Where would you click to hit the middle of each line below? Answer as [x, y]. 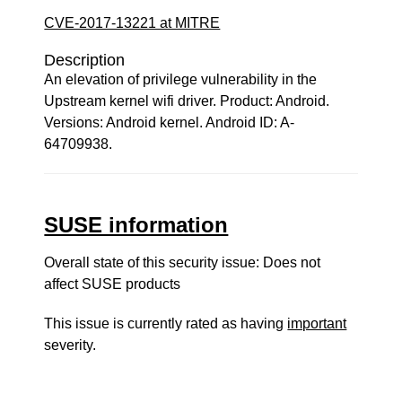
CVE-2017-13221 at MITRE [132, 23]
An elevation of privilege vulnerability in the [181, 79]
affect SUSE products [113, 284]
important [317, 323]
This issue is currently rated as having [166, 323]
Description [85, 60]
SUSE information [136, 225]
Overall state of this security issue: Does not [183, 262]
